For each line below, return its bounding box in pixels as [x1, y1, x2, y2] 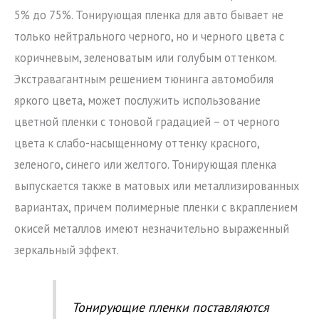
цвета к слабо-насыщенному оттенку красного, [14, 135, 259, 152]
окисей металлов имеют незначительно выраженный [14, 221, 289, 237]
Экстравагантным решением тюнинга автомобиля [14, 71, 273, 88]
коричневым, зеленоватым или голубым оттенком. [14, 50, 276, 66]
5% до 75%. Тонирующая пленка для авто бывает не [14, 7, 283, 23]
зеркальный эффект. [14, 242, 119, 258]
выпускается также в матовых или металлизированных [14, 178, 299, 194]
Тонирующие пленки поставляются [71, 299, 269, 316]
